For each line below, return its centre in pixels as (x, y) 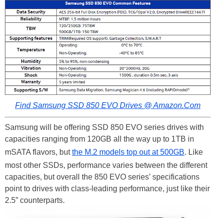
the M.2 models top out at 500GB (128, 152)
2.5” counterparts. (35, 200)
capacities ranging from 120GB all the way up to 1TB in (100, 139)
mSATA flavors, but (38, 152)
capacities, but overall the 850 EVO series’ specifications (102, 177)
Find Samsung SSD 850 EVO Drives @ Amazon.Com (108, 106)
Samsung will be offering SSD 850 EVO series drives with (104, 127)
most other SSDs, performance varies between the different (106, 165)
